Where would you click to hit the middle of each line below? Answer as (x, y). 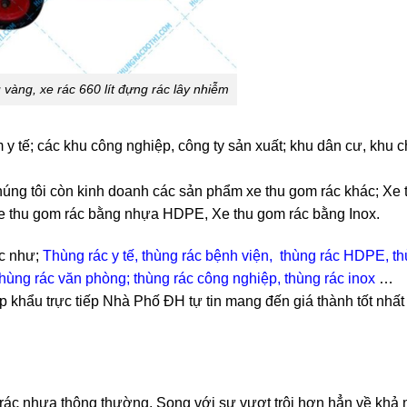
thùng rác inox (330, 278)
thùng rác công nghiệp (205, 278)
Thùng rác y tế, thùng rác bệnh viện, (159, 255)
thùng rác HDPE (333, 255)
